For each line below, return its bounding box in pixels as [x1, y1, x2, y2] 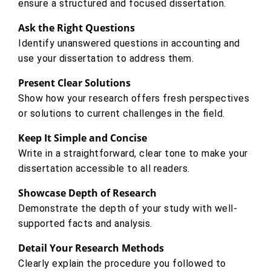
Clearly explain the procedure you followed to [18, 257, 226, 269]
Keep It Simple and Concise [18, 131, 147, 145]
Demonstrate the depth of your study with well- [18, 202, 237, 214]
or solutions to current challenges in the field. [18, 107, 225, 119]
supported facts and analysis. [18, 217, 152, 229]
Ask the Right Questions [18, 21, 135, 34]
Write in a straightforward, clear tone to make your [18, 147, 248, 159]
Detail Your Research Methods [18, 241, 164, 255]
